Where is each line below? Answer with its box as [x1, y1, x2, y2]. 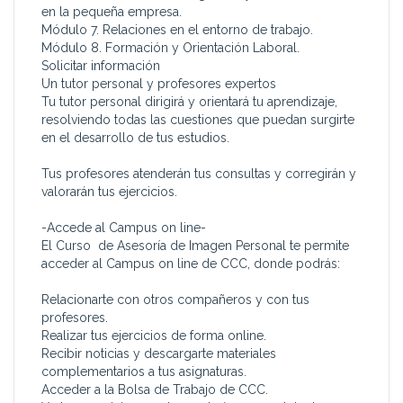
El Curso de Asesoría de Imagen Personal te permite [41, 238, 349, 253]
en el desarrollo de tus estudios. [41, 130, 229, 145]
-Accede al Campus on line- [41, 220, 206, 235]
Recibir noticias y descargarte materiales [41, 346, 276, 361]
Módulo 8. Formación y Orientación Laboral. [41, 40, 300, 55]
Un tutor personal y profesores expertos [41, 76, 276, 91]
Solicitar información [41, 58, 160, 73]
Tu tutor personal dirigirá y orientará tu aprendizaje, [41, 94, 337, 109]
